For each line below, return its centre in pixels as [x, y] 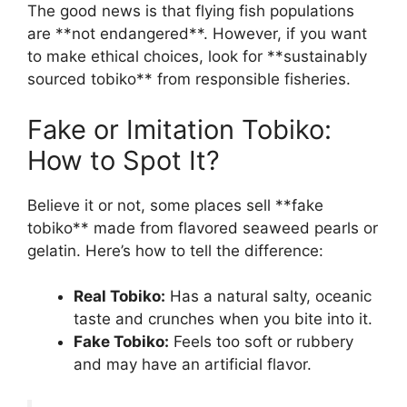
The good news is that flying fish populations [191, 11]
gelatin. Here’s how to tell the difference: [175, 250]
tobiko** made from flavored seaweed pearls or [203, 228]
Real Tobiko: [119, 297]
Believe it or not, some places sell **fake [175, 205]
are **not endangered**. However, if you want [197, 34]
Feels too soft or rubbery [261, 342]
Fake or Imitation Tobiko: [179, 129]
